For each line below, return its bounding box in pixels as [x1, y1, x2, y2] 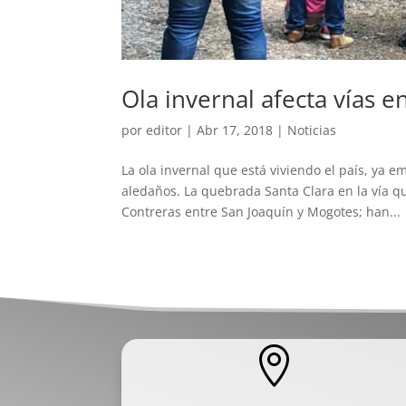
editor [146, 121, 183, 139]
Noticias [287, 121, 337, 139]
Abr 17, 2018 [197, 121, 274, 139]
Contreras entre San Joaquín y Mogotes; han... [121, 202, 401, 220]
